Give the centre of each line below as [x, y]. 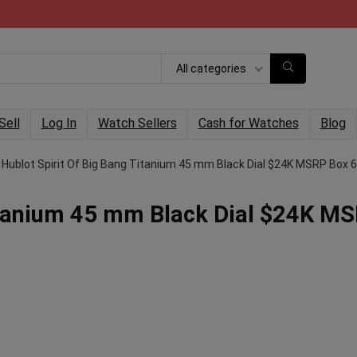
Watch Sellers [137, 123]
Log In [59, 123]
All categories [211, 68]
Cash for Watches [248, 123]
